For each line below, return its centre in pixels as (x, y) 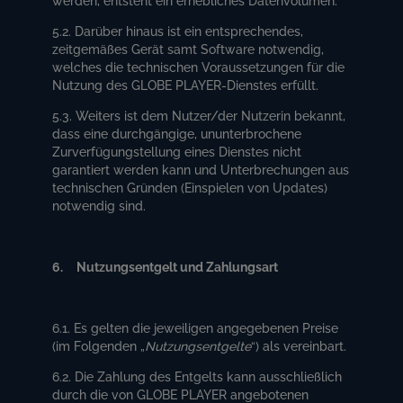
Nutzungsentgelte (198, 346)
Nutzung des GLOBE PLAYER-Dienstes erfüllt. (186, 85)
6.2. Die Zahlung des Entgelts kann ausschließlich (197, 376)
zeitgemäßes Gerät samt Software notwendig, (188, 49)
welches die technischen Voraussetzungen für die (199, 67)
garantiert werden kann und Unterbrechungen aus (201, 170)
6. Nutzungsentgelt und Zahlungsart (166, 267)
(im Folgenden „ (99, 346)
